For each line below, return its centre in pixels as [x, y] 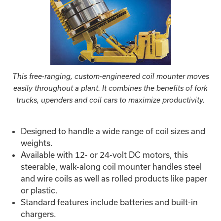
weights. [37, 143]
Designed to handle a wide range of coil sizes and [113, 131]
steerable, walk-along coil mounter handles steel [111, 166]
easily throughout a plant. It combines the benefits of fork [110, 88]
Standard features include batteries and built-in [110, 202]
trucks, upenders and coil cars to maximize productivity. [110, 100]
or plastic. [39, 190]
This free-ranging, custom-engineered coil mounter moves [110, 76]
